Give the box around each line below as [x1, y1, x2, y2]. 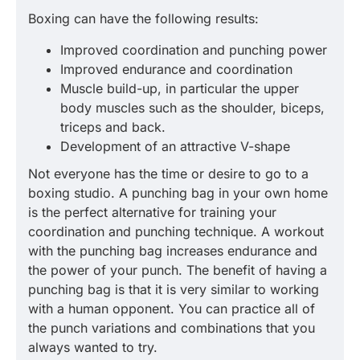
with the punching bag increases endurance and [28, 243, 317, 259]
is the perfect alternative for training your [28, 204, 276, 220]
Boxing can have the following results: [28, 10, 259, 27]
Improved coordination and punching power [60, 42, 327, 58]
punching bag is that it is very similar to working [28, 281, 319, 297]
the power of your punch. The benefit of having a [28, 262, 327, 278]
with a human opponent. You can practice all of [28, 301, 315, 317]
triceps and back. [60, 119, 166, 135]
